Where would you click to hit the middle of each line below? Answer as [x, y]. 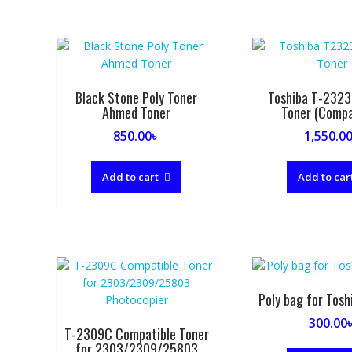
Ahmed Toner [137, 112]
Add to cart [131, 177]
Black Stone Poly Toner [137, 97]
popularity [219, 26]
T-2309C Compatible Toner [136, 334]
